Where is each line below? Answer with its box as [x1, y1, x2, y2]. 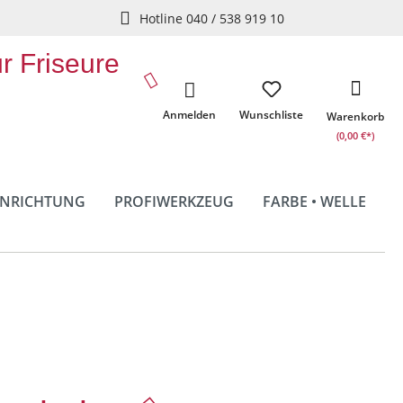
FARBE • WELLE [262, 192, 366, 211]
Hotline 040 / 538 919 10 [139, 9, 284, 27]
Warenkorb [327, 109, 384, 124]
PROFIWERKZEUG [113, 192, 234, 211]
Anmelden [163, 107, 216, 122]
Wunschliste [239, 107, 303, 122]
